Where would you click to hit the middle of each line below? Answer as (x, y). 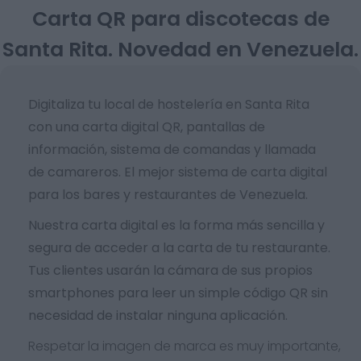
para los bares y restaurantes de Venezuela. (168, 195)
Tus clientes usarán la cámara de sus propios (170, 270)
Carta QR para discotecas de (180, 19)
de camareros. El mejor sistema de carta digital (178, 172)
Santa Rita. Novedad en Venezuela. (180, 50)
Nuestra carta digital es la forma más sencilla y (176, 225)
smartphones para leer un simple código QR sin (178, 293)
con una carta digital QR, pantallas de (147, 127)
